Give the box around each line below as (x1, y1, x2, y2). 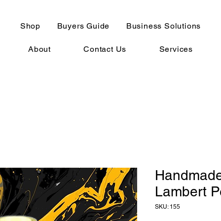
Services (159, 44, 193, 54)
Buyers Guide (57, 21, 110, 31)
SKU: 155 (155, 203, 180, 210)
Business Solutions (126, 21, 201, 31)
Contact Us (83, 44, 127, 54)
